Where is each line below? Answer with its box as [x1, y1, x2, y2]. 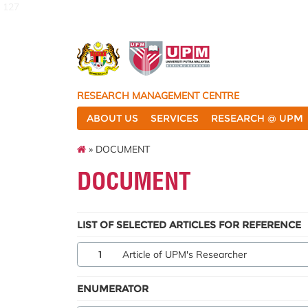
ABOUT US [87, 112, 138, 124]
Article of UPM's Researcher [122, 248, 247, 261]
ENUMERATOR [77, 283, 148, 295]
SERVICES [151, 112, 199, 124]
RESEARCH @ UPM [211, 112, 303, 124]
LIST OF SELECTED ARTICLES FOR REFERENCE [77, 219, 301, 231]
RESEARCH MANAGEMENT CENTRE [77, 89, 239, 102]
